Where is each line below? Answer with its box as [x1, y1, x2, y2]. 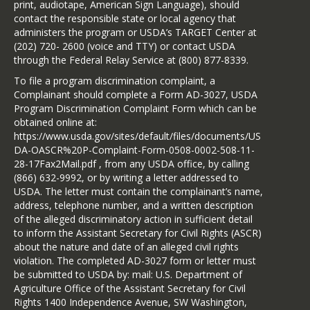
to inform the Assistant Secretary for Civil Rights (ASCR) [14, 226, 262, 240]
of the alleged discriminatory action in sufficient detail [14, 212, 253, 226]
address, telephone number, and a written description [14, 199, 253, 212]
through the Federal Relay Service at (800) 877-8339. [14, 53, 248, 67]
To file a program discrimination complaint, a [14, 74, 215, 88]
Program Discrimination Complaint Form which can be [14, 102, 257, 116]
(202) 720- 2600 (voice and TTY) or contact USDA [14, 39, 235, 53]
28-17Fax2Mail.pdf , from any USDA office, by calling [14, 157, 249, 171]
